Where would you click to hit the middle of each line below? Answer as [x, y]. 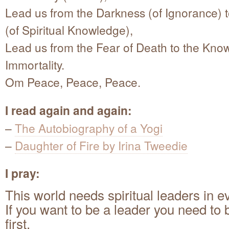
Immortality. [35, 65]
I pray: [22, 173]
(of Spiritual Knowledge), [69, 30]
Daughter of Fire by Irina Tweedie [101, 145]
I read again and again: [68, 110]
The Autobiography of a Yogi [89, 128]
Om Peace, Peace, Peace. [73, 82]
